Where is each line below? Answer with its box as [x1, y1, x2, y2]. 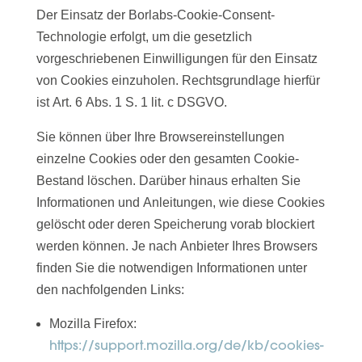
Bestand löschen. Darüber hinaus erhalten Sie [36, 174, 301, 188]
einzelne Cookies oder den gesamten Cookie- [36, 152, 299, 166]
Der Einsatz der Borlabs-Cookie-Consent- [36, 8, 275, 23]
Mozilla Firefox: [48, 317, 137, 331]
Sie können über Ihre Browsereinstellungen [36, 130, 284, 145]
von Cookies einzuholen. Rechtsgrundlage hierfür [36, 74, 320, 88]
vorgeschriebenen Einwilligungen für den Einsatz [36, 52, 318, 66]
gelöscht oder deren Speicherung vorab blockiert [36, 217, 314, 232]
